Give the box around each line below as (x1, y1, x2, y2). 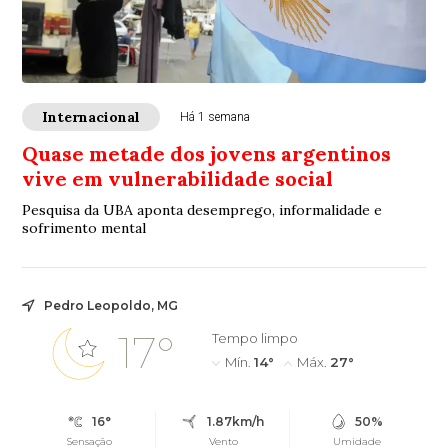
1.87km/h (206, 414, 264, 430)
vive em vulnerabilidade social (22, 166, 334, 192)
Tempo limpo (211, 330, 298, 347)
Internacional (42, 108, 141, 127)
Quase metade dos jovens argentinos (22, 141, 392, 167)
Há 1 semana (180, 110, 251, 125)
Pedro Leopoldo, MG (44, 298, 179, 314)
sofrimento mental (22, 219, 147, 238)
